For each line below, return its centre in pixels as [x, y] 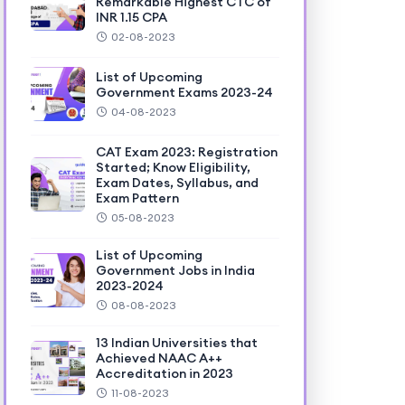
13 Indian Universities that [176, 343]
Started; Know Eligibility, [173, 167]
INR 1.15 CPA [131, 17]
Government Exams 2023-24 [184, 92]
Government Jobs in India [175, 270]
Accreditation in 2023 [164, 373]
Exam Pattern [137, 198]
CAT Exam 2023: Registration [186, 152]
